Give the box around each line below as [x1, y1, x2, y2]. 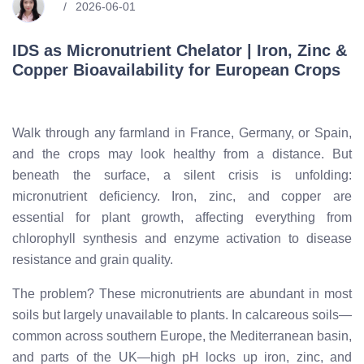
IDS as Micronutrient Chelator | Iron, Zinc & [12, 41, 347, 59]
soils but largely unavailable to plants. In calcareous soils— [12, 307, 352, 322]
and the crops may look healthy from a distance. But [12, 146, 352, 161]
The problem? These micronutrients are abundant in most [12, 286, 352, 301]
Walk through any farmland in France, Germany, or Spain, [12, 125, 352, 140]
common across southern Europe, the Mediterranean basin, [12, 328, 352, 343]
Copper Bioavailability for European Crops [12, 60, 340, 79]
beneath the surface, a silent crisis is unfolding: [12, 167, 352, 182]
